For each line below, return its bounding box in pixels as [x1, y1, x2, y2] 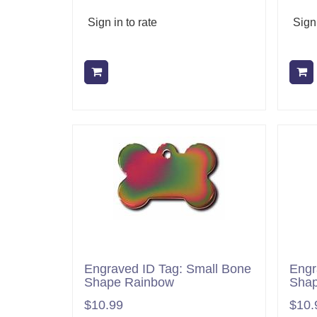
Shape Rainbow [84, 275, 174, 289]
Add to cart [110, 65, 164, 78]
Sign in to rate [88, 16, 157, 28]
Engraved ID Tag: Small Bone [84, 261, 251, 276]
